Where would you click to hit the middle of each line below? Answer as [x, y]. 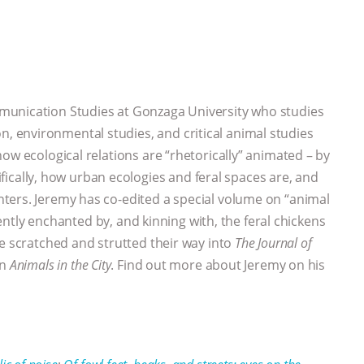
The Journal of [273, 243]
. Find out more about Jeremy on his [218, 264]
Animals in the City [60, 264]
